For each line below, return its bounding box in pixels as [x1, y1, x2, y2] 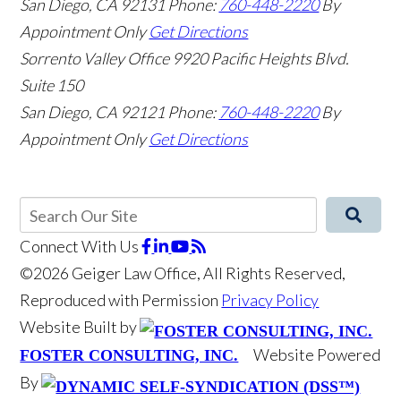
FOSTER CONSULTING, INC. [20, 346, 239, 364]
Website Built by [20, 316, 141, 337]
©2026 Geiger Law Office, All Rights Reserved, [20, 262, 346, 283]
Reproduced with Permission [20, 289, 222, 310]
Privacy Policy [221, 289, 320, 310]
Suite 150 [20, 74, 84, 95]
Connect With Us [20, 235, 140, 256]
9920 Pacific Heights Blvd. [172, 47, 350, 68]
